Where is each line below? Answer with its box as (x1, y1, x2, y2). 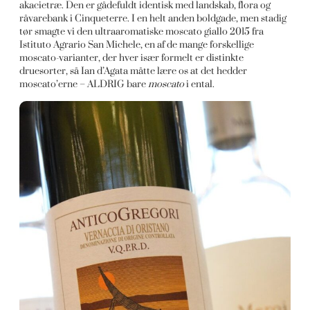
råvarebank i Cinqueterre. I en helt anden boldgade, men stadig (19, 12, 287, 25)
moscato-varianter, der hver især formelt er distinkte (19, 52, 244, 64)
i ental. (184, 78, 215, 91)
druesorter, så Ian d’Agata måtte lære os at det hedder (19, 65, 248, 77)
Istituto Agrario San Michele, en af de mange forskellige (19, 39, 255, 51)
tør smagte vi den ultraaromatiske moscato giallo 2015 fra (19, 26, 264, 38)
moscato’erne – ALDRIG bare (19, 78, 149, 91)
